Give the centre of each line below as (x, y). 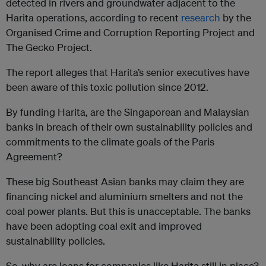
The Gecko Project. (49, 47)
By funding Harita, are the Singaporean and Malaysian (128, 112)
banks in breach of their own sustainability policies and (129, 127)
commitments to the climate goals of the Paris (110, 142)
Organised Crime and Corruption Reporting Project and (130, 33)
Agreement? (35, 157)
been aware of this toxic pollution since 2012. (107, 87)
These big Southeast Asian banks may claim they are (125, 182)
